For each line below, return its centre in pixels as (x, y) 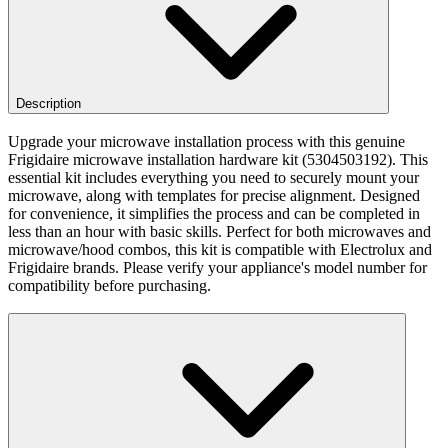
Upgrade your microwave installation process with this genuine (206, 141)
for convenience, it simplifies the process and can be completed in (214, 213)
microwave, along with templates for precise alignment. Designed (214, 195)
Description (48, 103)
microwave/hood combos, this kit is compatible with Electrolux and (220, 249)
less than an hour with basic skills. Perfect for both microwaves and (219, 231)
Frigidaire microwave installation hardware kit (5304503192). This (218, 159)
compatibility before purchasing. (109, 285)
